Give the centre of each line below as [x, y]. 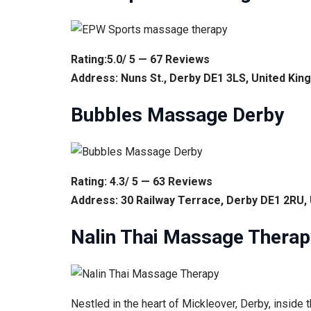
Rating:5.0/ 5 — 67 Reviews [140, 59]
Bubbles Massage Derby [177, 115]
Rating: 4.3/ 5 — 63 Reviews [142, 181]
